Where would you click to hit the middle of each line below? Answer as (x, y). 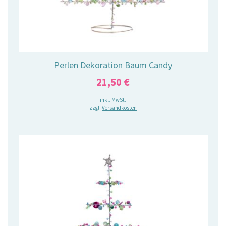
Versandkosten (119, 108)
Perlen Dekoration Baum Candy (113, 65)
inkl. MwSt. (113, 100)
